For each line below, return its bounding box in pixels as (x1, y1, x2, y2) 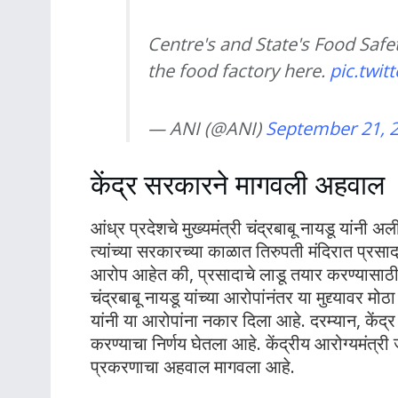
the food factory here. (147, 59, 330, 84)
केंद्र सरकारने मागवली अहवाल (91, 165, 385, 203)
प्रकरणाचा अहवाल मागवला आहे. (91, 354, 295, 378)
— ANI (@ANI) (147, 116, 266, 141)
